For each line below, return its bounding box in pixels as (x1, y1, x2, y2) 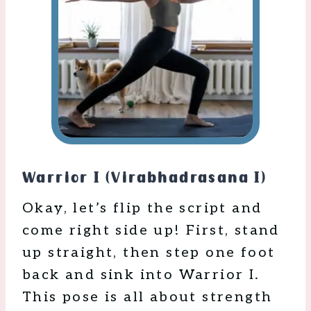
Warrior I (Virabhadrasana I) (22, 169, 267, 187)
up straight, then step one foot (22, 244, 276, 262)
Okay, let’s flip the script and (22, 200, 262, 217)
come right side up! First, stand (22, 222, 280, 239)
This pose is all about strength (22, 289, 273, 306)
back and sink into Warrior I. (22, 267, 260, 284)
